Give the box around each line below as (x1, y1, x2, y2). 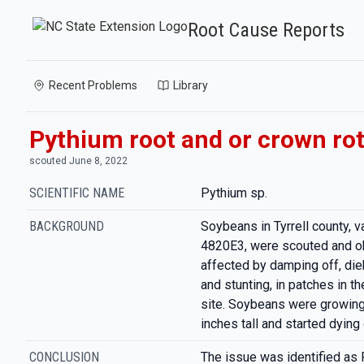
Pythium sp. (200, 185, 267, 201)
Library (173, 79, 208, 92)
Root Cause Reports (188, 19, 344, 41)
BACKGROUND (29, 219, 104, 234)
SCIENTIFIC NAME (29, 185, 124, 201)
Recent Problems (49, 79, 137, 92)
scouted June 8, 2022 (29, 155, 128, 167)
